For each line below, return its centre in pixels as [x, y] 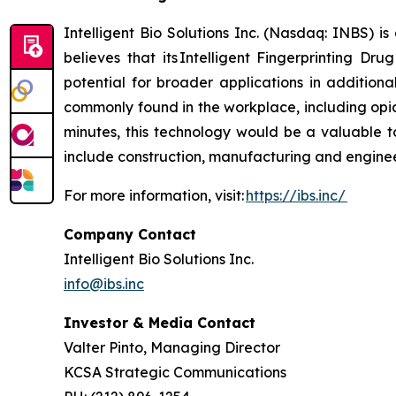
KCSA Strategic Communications [179, 373]
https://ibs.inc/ [297, 196]
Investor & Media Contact [160, 323]
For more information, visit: [155, 196]
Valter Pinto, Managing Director [175, 348]
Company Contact [130, 235]
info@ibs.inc [104, 284]
